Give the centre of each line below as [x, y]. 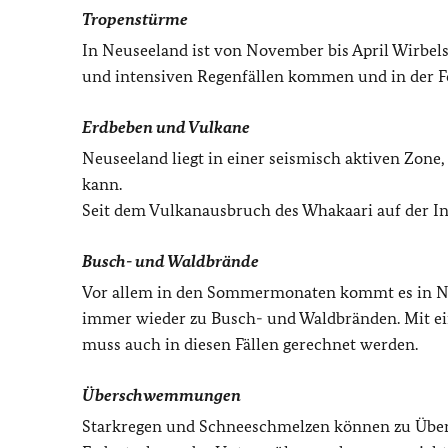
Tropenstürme [135, 19]
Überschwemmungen [161, 395]
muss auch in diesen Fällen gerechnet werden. [250, 344]
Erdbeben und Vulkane [166, 127]
